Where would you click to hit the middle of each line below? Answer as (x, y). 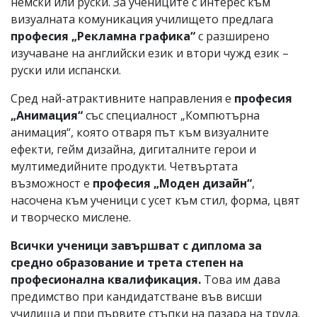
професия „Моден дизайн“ (172, 184)
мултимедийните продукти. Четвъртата (124, 167)
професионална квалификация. (106, 280)
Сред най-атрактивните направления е (122, 99)
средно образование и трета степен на (127, 263)
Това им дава (241, 280)
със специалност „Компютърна (171, 116)
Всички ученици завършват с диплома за (136, 246)
